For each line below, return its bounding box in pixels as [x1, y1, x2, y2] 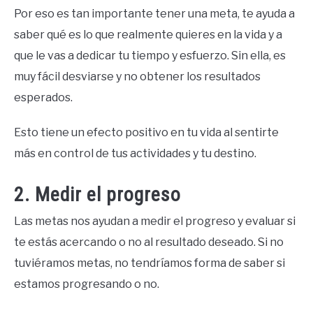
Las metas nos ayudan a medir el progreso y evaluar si [14, 214, 296, 228]
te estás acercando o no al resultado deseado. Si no [14, 235, 284, 249]
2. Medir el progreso [14, 182, 181, 206]
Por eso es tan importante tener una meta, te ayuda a [14, 6, 295, 20]
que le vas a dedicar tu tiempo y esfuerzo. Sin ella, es [14, 48, 286, 62]
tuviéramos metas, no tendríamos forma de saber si [14, 256, 285, 270]
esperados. [14, 90, 73, 104]
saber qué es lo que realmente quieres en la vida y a [14, 27, 282, 41]
